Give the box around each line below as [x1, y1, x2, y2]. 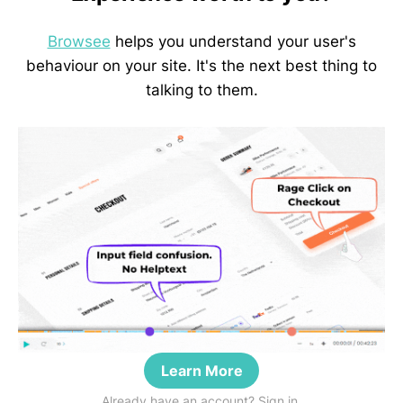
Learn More [160, 362, 243, 381]
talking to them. [145, 81, 258, 100]
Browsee [47, 32, 111, 51]
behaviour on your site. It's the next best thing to [26, 57, 377, 76]
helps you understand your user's [110, 32, 356, 51]
